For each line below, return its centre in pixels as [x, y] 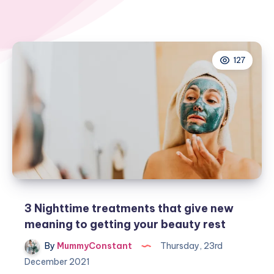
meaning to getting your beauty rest [125, 224]
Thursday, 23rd [191, 246]
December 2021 [57, 262]
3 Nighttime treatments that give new [129, 209]
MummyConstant [94, 246]
